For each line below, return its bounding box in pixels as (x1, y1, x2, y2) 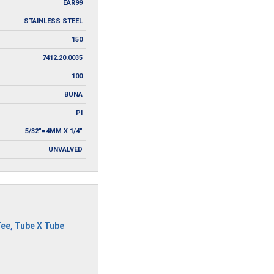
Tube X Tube (14, 221, 64, 231)
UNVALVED (48, 145, 83, 154)
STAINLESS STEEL (24, 17, 83, 25)
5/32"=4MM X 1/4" (25, 127, 83, 135)
